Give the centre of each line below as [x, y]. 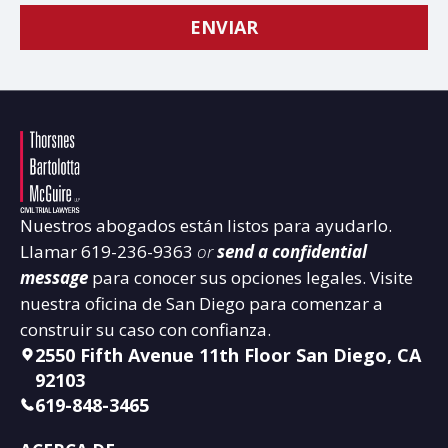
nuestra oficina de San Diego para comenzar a [201, 304]
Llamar [50, 252]
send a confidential [292, 252]
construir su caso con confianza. [145, 330]
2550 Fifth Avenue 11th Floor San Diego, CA [228, 355]
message [54, 278]
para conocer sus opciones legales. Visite [250, 278]
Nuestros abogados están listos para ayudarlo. [206, 226]
